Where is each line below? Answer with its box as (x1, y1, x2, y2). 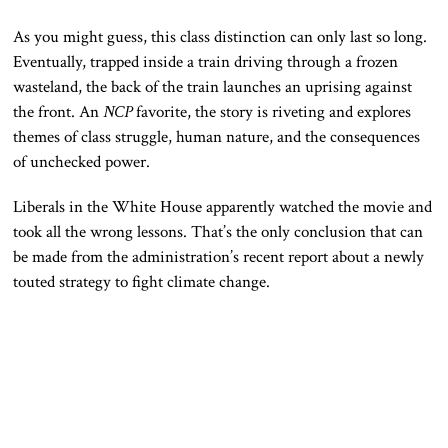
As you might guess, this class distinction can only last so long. (13, 25, 428, 48)
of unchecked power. (13, 150, 155, 173)
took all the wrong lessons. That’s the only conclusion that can (13, 220, 424, 243)
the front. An (13, 100, 104, 123)
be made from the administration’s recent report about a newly (13, 245, 425, 268)
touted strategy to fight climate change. (13, 270, 275, 293)
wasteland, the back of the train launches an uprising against (13, 75, 413, 98)
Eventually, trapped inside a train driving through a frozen (13, 50, 399, 73)
